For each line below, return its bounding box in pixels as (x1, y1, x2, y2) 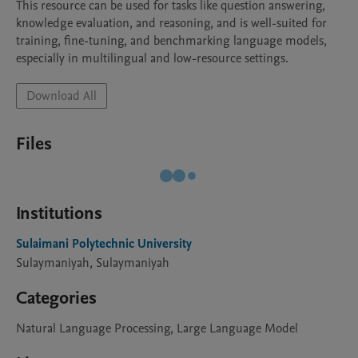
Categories (16, 286, 97, 310)
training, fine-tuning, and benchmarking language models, (16, 32, 327, 50)
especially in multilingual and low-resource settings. (16, 50, 288, 67)
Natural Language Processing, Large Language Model (16, 320, 298, 337)
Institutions (16, 201, 102, 225)
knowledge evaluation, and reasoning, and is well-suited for (16, 14, 327, 32)
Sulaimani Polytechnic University (16, 235, 192, 253)
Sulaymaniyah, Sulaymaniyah (16, 254, 169, 272)
